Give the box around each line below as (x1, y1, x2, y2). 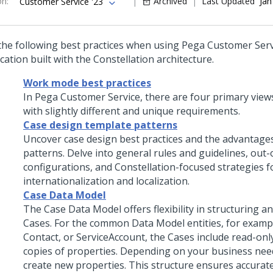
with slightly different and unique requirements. (23, 104, 240, 118)
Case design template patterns (23, 118, 177, 132)
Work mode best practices (23, 76, 151, 90)
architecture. (154, 52, 214, 66)
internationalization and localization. (23, 174, 190, 188)
